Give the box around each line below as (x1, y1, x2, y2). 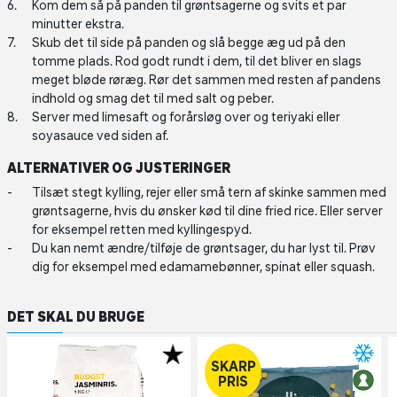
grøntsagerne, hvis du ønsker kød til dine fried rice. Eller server (32, 204, 383, 218)
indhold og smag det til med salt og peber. (32, 91, 276, 105)
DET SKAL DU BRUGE (7, 308, 144, 324)
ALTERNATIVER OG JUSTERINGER (7, 160, 230, 175)
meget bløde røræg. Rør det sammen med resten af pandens (32, 73, 381, 87)
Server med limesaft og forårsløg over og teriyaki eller (32, 110, 340, 124)
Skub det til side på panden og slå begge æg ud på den (32, 35, 346, 50)
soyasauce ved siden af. (32, 128, 168, 143)
